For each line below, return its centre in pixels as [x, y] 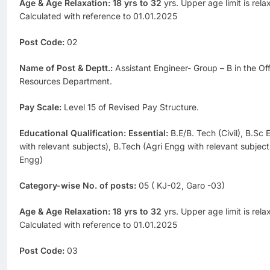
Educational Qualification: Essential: [94, 133]
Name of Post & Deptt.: [66, 68]
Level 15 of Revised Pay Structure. [130, 107]
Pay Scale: [40, 107]
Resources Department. [66, 81]
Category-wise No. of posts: [78, 186]
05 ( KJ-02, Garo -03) [181, 186]
